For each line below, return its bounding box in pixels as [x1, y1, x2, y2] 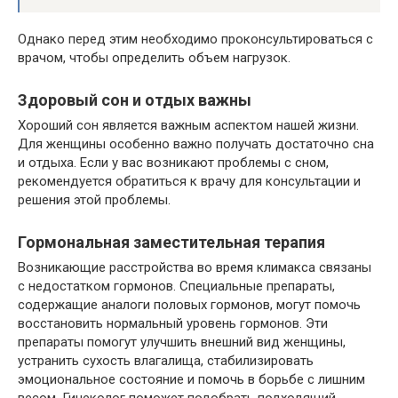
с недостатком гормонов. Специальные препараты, [18, 278, 335, 295]
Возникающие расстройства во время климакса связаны [18, 259, 371, 276]
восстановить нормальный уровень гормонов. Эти [18, 315, 328, 332]
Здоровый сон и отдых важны [18, 91, 251, 110]
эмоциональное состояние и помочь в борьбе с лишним [18, 371, 365, 388]
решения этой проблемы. [18, 192, 171, 209]
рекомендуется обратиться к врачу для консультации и [18, 173, 361, 190]
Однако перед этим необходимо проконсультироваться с [18, 31, 373, 48]
